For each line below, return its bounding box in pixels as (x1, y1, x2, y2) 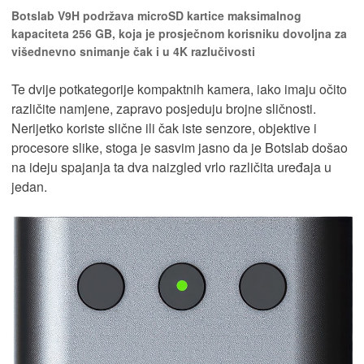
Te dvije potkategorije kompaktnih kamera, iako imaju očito (11, 80, 347, 99)
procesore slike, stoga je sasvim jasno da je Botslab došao (11, 138, 348, 158)
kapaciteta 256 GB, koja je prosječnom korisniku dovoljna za (11, 25, 347, 42)
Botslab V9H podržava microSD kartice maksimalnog (11, 7, 301, 24)
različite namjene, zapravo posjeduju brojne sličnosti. (11, 99, 316, 119)
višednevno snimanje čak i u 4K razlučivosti (11, 43, 255, 60)
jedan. (11, 177, 47, 197)
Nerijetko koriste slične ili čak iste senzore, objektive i (11, 119, 317, 138)
